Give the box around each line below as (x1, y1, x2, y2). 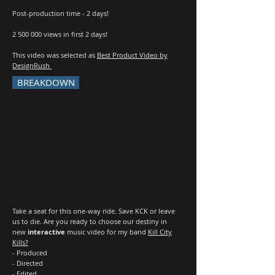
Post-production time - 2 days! (12, 9, 109, 18)
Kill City (148, 227, 172, 236)
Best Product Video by (97, 50, 168, 60)
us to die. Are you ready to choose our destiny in (12, 217, 167, 226)
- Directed (12, 258, 43, 268)
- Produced (12, 248, 47, 257)
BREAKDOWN (17, 76, 75, 88)
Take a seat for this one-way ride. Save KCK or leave (12, 206, 175, 215)
